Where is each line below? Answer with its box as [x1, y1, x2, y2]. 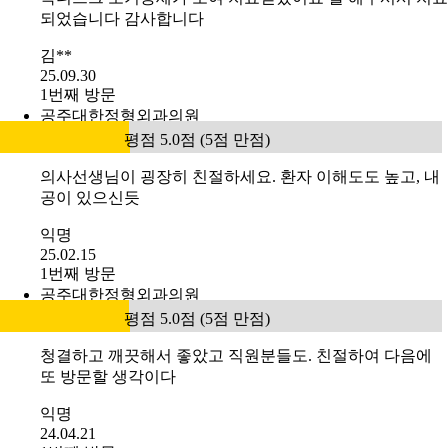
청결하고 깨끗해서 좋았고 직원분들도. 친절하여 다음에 [40, 347, 432, 365]
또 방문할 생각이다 [40, 368, 176, 386]
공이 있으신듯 [40, 189, 140, 207]
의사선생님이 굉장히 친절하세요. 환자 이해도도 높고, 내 [40, 168, 440, 186]
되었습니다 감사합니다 [40, 10, 204, 28]
